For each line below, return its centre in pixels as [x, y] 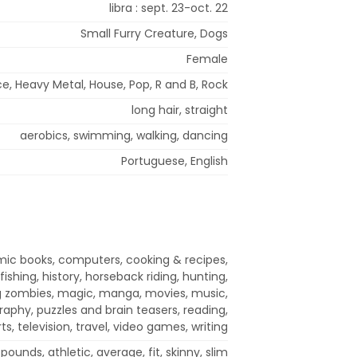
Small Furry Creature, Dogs [154, 33]
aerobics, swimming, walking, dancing [124, 135]
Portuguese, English [175, 161]
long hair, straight [180, 110]
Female [207, 59]
